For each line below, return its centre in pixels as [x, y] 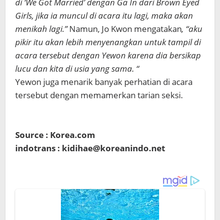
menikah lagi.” [42, 29]
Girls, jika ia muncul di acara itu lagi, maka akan [104, 15]
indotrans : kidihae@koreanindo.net [90, 148]
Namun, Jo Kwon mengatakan [125, 29]
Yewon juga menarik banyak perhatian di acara [104, 82]
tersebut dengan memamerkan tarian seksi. [99, 95]
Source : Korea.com [55, 135]
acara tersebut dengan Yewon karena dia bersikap [108, 55]
